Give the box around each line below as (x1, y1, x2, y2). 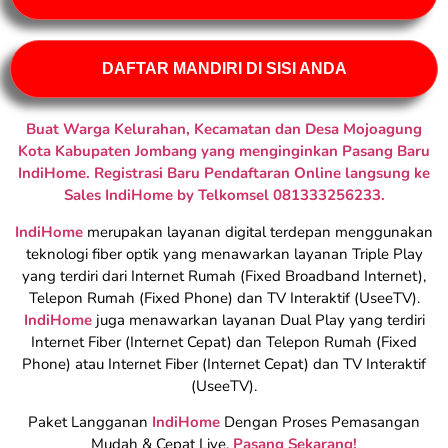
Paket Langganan (28, 412, 152, 433)
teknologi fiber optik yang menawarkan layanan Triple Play (25, 243, 423, 264)
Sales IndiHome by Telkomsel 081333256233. (63, 185, 385, 206)
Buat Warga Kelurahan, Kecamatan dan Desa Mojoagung (26, 119, 422, 140)
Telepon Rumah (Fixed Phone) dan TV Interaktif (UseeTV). (28, 287, 420, 308)
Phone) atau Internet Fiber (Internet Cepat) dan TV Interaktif (22, 353, 426, 374)
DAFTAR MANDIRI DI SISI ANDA (101, 60, 347, 78)
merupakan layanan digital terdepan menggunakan (83, 221, 433, 242)
